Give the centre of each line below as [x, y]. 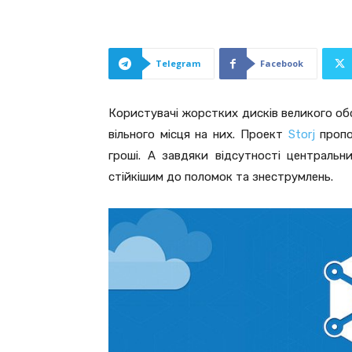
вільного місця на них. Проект [198, 134]
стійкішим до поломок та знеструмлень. [221, 177]
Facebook [282, 63]
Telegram [178, 63]
